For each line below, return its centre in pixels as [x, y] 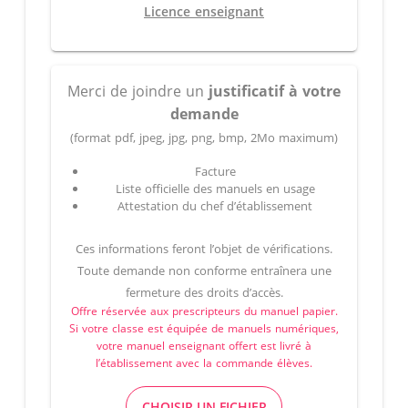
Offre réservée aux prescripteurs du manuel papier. [204, 311]
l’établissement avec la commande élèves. [204, 363]
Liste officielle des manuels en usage [215, 189]
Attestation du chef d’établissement [215, 206]
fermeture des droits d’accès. [204, 292]
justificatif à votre [275, 91]
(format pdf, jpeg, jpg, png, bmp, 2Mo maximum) [204, 138]
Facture [215, 171]
